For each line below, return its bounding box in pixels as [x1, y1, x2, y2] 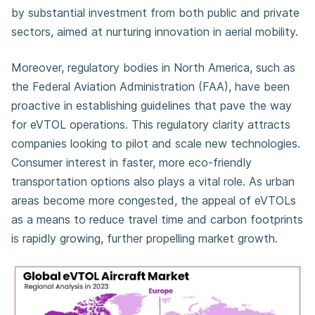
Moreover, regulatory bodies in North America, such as [11, 60, 295, 75]
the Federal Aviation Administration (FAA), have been [11, 79, 290, 94]
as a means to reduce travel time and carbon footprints [11, 212, 303, 226]
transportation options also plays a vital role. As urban [11, 174, 295, 188]
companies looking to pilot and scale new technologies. [11, 136, 300, 150]
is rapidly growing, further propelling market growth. [11, 231, 278, 245]
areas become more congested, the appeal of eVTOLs [11, 193, 296, 207]
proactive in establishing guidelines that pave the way [11, 98, 292, 112]
